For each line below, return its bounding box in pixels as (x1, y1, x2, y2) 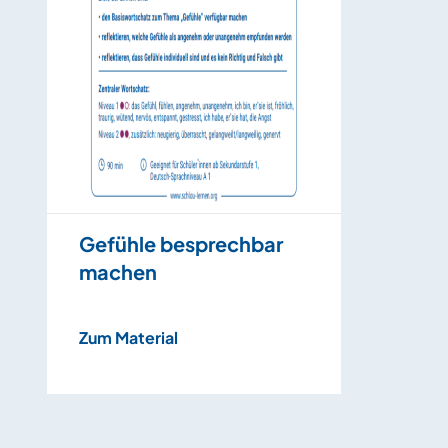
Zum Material (79, 326, 179, 348)
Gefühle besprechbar (79, 230, 284, 256)
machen (79, 258, 158, 284)
